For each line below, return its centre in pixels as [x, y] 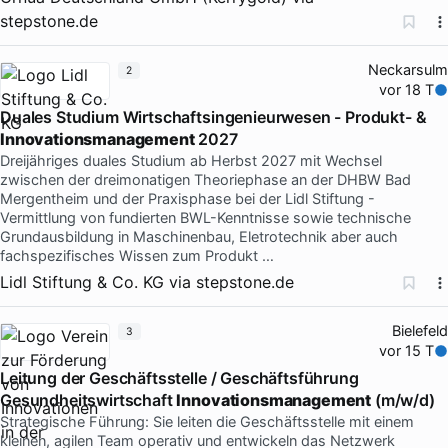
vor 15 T [407, 350]
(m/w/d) [403, 399]
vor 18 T [407, 89]
